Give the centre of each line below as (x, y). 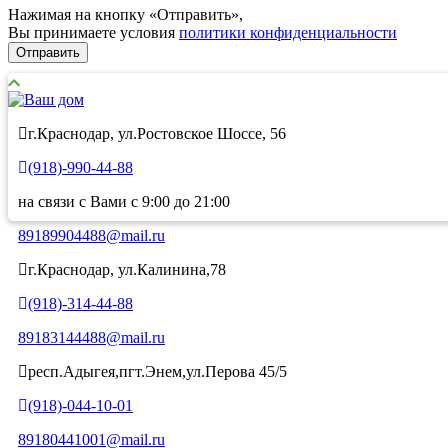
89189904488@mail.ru (91, 236)
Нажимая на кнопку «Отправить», (125, 15)
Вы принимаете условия (93, 33)
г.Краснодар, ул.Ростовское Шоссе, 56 (157, 134)
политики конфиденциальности (288, 33)
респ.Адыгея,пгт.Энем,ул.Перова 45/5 (157, 372)
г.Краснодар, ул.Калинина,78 (127, 270)
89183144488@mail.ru (91, 338)
